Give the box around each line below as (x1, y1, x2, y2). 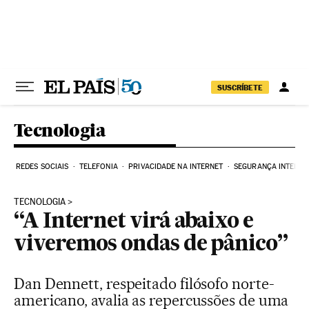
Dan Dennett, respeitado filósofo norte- (14, 275, 275, 292)
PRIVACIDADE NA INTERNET (128, 162, 223, 171)
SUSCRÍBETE (217, 82, 263, 92)
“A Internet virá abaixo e (14, 212, 254, 232)
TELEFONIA (79, 162, 118, 171)
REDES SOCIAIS (16, 162, 69, 171)
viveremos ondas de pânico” (14, 235, 288, 255)
